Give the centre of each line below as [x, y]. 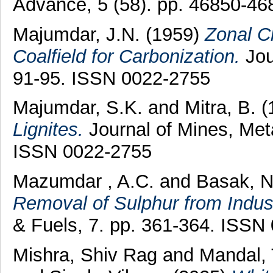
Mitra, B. [220, 108]
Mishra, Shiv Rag [87, 255]
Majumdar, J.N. [76, 34]
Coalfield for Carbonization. [126, 56]
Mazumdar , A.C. [83, 182]
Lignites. [48, 130]
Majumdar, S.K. [77, 108]
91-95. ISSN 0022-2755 [111, 78]
